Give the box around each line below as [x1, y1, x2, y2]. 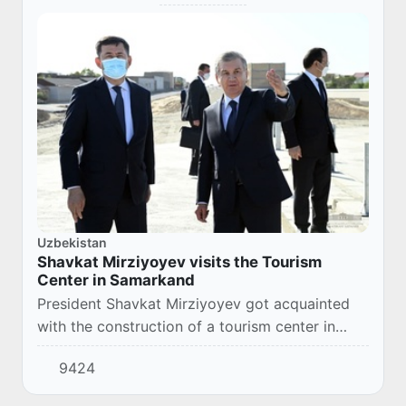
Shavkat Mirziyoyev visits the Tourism [37, 252, 322, 271]
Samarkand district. [37, 339, 170, 358]
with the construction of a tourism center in [37, 316, 335, 335]
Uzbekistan [37, 234, 107, 250]
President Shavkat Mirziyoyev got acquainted [37, 294, 350, 313]
